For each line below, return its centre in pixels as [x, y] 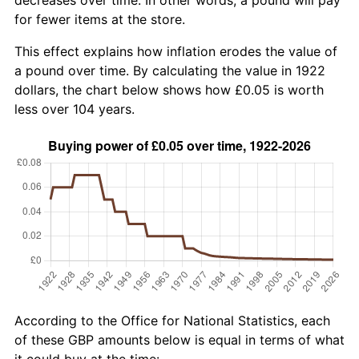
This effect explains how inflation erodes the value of [176, 51]
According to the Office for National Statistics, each [172, 320]
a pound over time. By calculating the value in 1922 [170, 70]
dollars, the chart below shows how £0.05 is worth [169, 89]
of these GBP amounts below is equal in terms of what [179, 339]
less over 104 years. [75, 109]
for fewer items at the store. [100, 19]
